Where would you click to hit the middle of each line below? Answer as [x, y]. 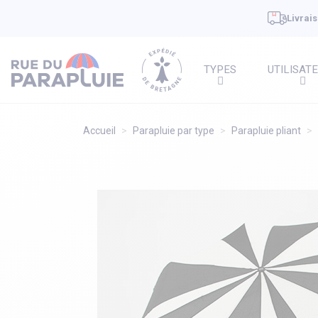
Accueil [99, 131]
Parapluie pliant [266, 131]
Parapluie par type [174, 131]
